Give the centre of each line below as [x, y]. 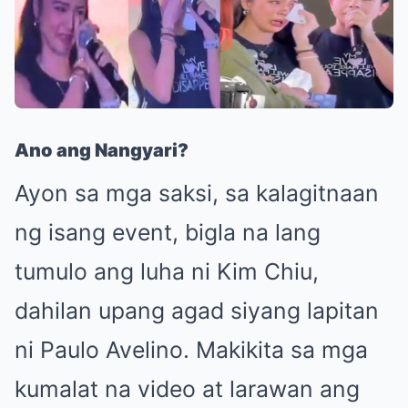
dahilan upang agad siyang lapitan [197, 310]
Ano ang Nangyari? [102, 150]
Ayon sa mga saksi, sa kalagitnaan [197, 193]
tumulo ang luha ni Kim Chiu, [167, 271]
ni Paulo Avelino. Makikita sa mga [191, 349]
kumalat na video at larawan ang [187, 388]
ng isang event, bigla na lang [168, 232]
